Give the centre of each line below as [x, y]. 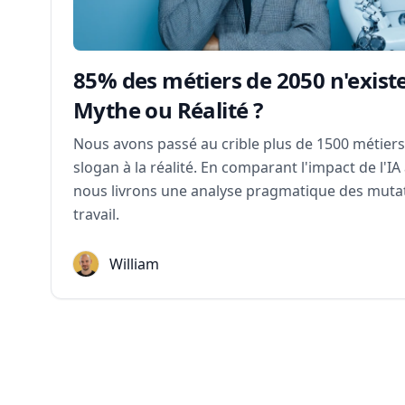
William [134, 264]
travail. [96, 214]
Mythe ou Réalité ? [168, 110]
